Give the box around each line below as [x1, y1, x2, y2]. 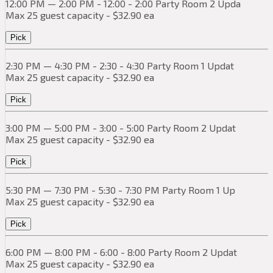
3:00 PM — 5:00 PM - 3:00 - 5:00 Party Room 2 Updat [5, 122, 236, 134]
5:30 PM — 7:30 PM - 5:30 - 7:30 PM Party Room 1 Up [5, 184, 235, 196]
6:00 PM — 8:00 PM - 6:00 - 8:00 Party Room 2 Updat [5, 246, 237, 258]
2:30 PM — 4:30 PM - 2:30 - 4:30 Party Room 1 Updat [5, 60, 234, 72]
